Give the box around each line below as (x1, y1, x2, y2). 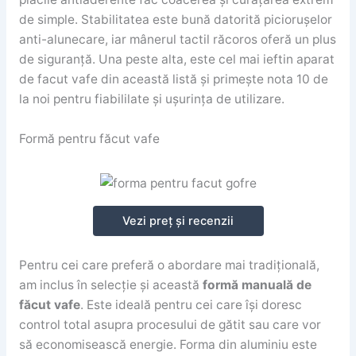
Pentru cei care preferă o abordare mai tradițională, (18, 257, 319, 273)
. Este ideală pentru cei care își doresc (79, 297, 302, 313)
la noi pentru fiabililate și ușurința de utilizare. (18, 91, 284, 107)
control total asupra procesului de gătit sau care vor (18, 317, 321, 333)
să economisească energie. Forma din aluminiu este (18, 337, 317, 353)
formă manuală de (202, 277, 311, 293)
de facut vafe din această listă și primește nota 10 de (18, 72, 328, 87)
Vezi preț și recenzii (122, 213, 234, 228)
